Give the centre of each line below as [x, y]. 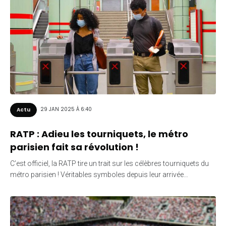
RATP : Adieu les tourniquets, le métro [99, 134]
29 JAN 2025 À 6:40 [66, 109]
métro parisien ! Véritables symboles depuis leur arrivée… [99, 174]
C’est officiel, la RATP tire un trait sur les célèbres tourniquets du [109, 163]
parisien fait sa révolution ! [74, 147]
